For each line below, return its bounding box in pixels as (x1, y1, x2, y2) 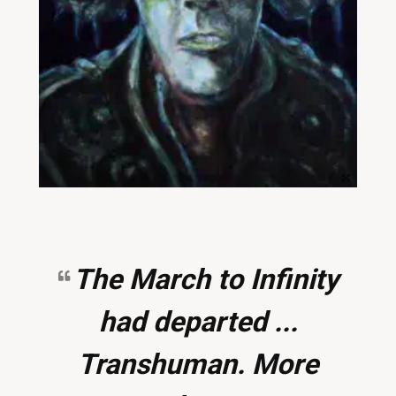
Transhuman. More (78, 346, 318, 381)
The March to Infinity (72, 262, 339, 296)
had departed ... (98, 304, 298, 339)
